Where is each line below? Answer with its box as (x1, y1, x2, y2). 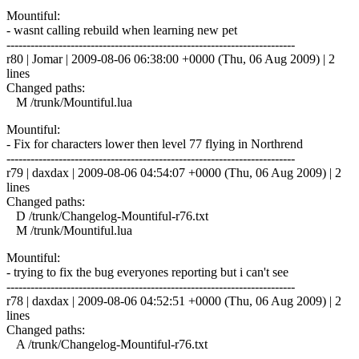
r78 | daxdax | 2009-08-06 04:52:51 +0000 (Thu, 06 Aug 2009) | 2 (6, 293, 341, 308)
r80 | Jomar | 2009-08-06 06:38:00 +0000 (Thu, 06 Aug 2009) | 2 (6, 51, 335, 66)
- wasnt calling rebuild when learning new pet (6, 22, 237, 37)
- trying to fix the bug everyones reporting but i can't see (6, 264, 288, 279)
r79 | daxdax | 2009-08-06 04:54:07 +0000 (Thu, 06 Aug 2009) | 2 (6, 165, 341, 179)
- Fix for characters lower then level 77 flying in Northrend (6, 136, 303, 151)
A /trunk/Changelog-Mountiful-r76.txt (6, 337, 208, 351)
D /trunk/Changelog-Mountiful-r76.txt (6, 208, 208, 223)
